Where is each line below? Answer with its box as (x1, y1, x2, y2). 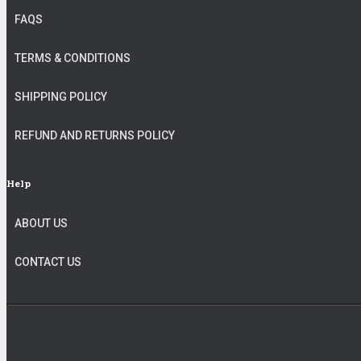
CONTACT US (15, 255, 81, 268)
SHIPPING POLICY (15, 90, 107, 103)
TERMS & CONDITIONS (15, 52, 131, 64)
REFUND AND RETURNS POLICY (15, 129, 175, 142)
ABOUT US (15, 217, 68, 230)
